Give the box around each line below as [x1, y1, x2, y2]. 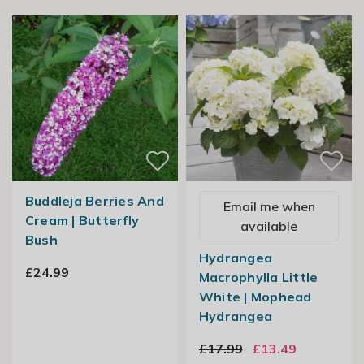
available [240, 218, 297, 235]
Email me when [223, 198, 315, 215]
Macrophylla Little [198, 269, 318, 286]
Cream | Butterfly [24, 212, 140, 229]
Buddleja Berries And [24, 193, 164, 210]
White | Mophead [198, 288, 312, 305]
